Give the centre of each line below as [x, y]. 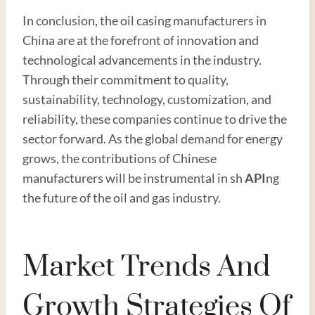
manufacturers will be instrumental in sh [133, 178]
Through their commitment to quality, [126, 79]
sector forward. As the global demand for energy [153, 138]
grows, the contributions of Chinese [120, 158]
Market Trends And [146, 267]
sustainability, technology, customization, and [147, 99]
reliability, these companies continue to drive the [155, 118]
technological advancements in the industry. [142, 59]
